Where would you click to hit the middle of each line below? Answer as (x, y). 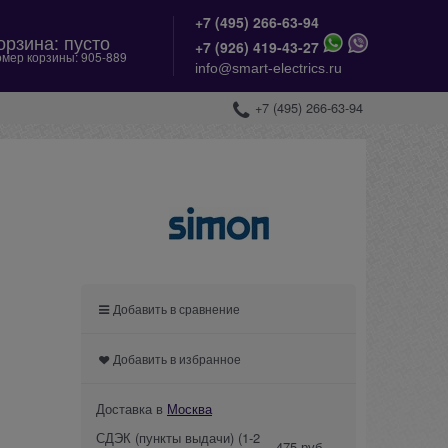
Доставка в (131, 408)
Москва (189, 408)
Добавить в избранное (177, 358)
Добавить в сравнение (177, 308)
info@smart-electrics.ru (268, 68)
